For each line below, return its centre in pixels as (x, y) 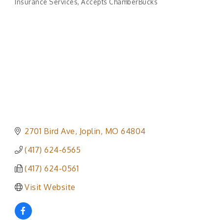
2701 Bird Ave (50, 131)
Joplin (90, 131)
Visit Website (50, 187)
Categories (33, 8)
